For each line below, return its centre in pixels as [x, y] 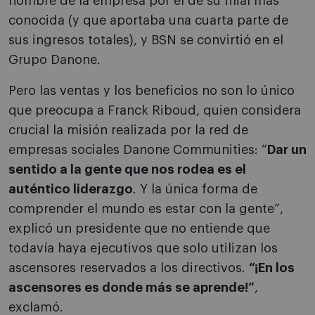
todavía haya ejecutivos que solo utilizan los [143, 249]
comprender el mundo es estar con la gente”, [146, 209]
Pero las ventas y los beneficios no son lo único [152, 91]
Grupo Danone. [54, 60]
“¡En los [272, 268]
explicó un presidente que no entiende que [139, 229]
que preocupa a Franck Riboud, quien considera [155, 111]
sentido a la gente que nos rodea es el [127, 170]
